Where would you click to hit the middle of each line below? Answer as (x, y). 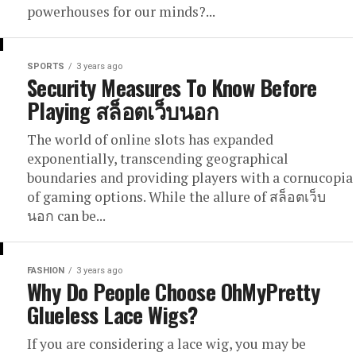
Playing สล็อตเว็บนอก (123, 110)
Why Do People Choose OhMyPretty (174, 292)
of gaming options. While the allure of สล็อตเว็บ (176, 197)
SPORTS (46, 66)
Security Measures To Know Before (172, 87)
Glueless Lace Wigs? (112, 315)
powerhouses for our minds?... (121, 12)
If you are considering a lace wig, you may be (166, 344)
